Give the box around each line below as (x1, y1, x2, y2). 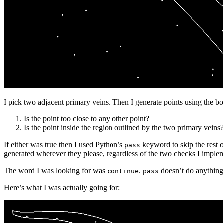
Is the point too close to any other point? (24, 114, 149, 123)
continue (107, 167, 139, 175)
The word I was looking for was (4, 166, 107, 175)
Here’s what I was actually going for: (4, 183, 120, 192)
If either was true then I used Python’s (4, 140, 124, 149)
